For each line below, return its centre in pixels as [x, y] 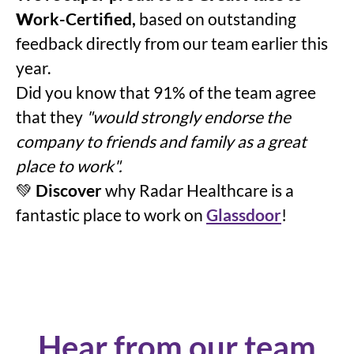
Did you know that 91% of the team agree [166, 92]
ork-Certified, [86, 18]
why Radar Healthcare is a [198, 190]
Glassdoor [244, 214]
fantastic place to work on [111, 214]
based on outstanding [218, 18]
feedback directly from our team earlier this [172, 43]
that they [49, 116]
